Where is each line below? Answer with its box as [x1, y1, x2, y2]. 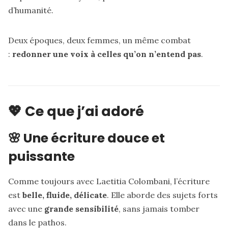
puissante [8, 147, 75, 166]
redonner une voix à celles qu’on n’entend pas [12, 49, 201, 60]
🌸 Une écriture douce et [8, 129, 165, 148]
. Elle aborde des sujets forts [107, 189, 218, 200]
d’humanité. [8, 5, 53, 16]
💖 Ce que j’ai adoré [8, 102, 144, 121]
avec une [8, 203, 44, 214]
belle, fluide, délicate [22, 189, 107, 200]
